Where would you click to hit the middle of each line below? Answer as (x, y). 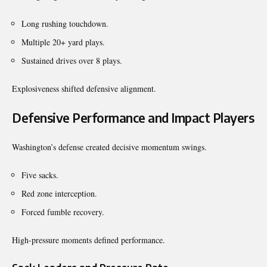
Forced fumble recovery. (63, 212)
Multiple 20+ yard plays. (63, 42)
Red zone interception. (59, 193)
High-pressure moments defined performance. (89, 240)
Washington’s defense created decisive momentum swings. (109, 147)
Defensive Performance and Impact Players (133, 117)
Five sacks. (40, 175)
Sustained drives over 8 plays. (72, 60)
